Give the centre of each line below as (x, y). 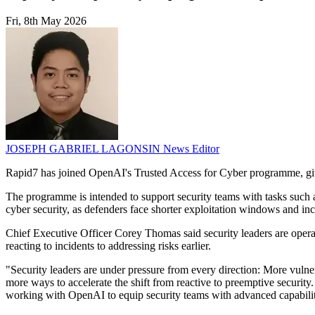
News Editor (191, 149)
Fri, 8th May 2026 (46, 21)
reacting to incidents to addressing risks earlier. (108, 246)
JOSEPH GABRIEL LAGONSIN (84, 149)
